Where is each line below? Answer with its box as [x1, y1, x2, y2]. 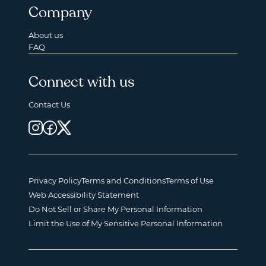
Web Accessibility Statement [28, 189, 139, 199]
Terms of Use [166, 175, 214, 185]
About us [28, 30, 63, 40]
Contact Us [28, 100, 70, 110]
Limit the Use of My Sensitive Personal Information [28, 218, 223, 228]
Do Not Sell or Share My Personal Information [28, 204, 202, 214]
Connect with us [28, 72, 135, 93]
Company [28, 2, 92, 23]
